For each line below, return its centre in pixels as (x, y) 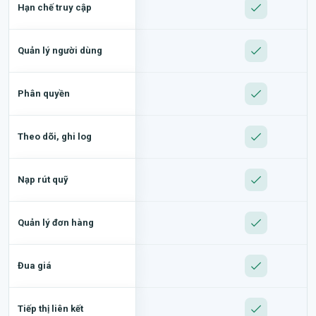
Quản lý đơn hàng (56, 222)
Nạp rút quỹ (43, 179)
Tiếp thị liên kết (50, 308)
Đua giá (35, 265)
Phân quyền (44, 93)
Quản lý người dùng (60, 50)
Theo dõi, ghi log (55, 136)
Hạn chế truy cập (55, 7)
